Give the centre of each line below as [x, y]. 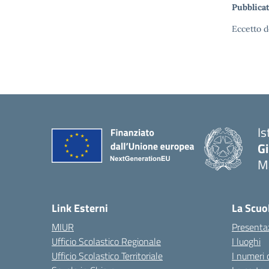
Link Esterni [80, 208]
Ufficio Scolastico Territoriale [107, 256]
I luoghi [246, 241]
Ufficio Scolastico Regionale [106, 241]
